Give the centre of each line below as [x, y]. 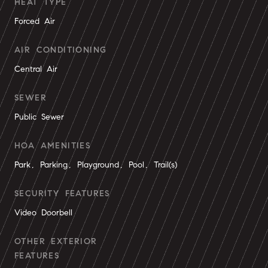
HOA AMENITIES [53, 146]
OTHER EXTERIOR [56, 241]
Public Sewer [39, 117]
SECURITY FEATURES [62, 194]
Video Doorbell [43, 213]
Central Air [36, 69]
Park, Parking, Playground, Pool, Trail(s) [96, 165]
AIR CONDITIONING [61, 50]
